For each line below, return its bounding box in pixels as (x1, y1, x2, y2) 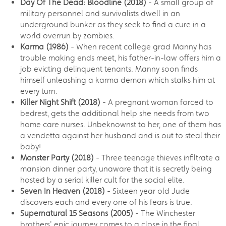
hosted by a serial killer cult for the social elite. (20, 175, 185, 185)
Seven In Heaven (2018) (20, 186, 105, 196)
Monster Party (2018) (20, 152, 94, 162)
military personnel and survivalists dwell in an (20, 8, 180, 18)
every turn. (20, 86, 58, 96)
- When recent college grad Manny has (71, 41, 211, 51)
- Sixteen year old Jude (105, 186, 190, 196)
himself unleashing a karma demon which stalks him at (20, 75, 215, 85)
